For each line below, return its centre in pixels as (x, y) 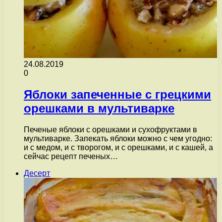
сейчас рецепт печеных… (71, 157)
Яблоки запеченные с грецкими (117, 95)
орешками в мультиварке (99, 109)
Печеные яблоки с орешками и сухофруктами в (111, 130)
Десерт (37, 173)
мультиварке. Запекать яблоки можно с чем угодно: (118, 139)
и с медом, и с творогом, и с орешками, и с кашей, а (118, 148)
